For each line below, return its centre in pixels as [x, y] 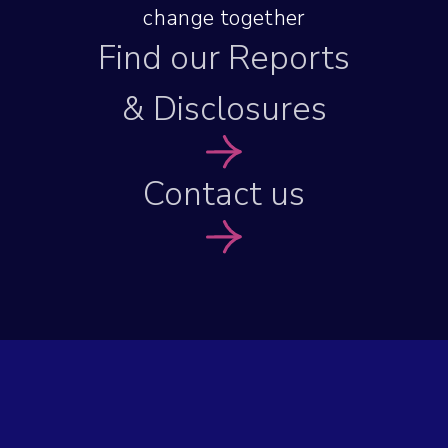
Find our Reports [224, 57]
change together [224, 17]
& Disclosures [224, 108]
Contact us [224, 193]
